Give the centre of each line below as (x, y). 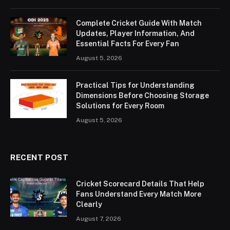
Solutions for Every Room (120, 106)
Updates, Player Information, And (135, 34)
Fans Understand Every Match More (139, 194)
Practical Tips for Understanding (135, 85)
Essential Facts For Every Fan (128, 44)
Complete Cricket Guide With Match (139, 23)
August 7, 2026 (99, 219)
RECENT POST (40, 158)
